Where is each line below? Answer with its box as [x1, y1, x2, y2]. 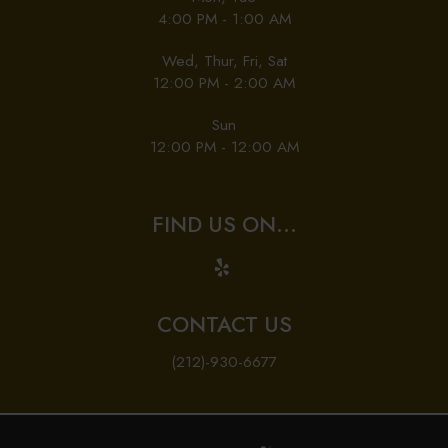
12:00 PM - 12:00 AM [149, 136, 299, 158]
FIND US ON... [151, 209, 297, 241]
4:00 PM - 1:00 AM [157, 8, 291, 30]
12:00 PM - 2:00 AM [153, 72, 295, 94]
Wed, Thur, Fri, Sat [161, 50, 287, 72]
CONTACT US [156, 309, 292, 341]
